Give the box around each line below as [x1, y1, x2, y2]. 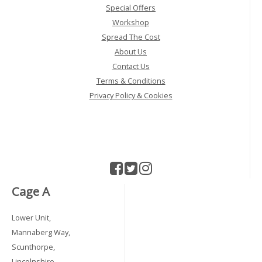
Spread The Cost [101, 31, 160, 42]
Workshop [112, 16, 149, 27]
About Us [115, 46, 147, 57]
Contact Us [112, 60, 150, 71]
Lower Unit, [12, 212, 51, 223]
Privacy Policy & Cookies [89, 89, 173, 101]
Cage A [12, 182, 50, 199]
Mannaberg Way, [12, 226, 70, 237]
